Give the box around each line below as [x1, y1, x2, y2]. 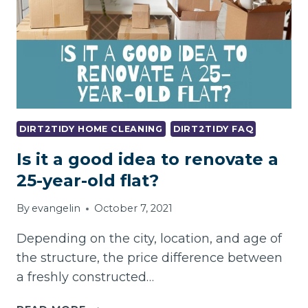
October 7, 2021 [94, 202, 173, 215]
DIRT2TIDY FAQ [173, 124, 254, 135]
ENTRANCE [85, 21, 147, 34]
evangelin [32, 202, 81, 215]
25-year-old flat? [16, 170, 159, 190]
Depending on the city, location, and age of [16, 231, 282, 247]
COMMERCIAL [85, 5, 164, 19]
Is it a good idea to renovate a [16, 148, 278, 169]
